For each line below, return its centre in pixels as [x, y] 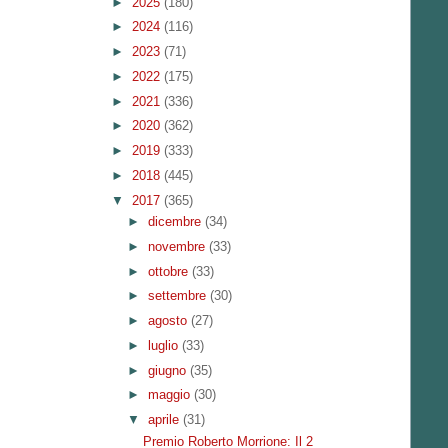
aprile [165, 419]
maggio [170, 395]
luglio [164, 345]
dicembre [176, 221]
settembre [178, 296]
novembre [178, 246]
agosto [169, 320]
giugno [168, 370]
